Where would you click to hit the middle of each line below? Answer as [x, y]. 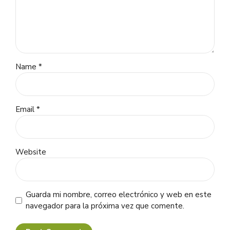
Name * [29, 67]
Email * [28, 110]
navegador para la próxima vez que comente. [105, 206]
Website [31, 152]
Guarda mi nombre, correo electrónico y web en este [118, 195]
